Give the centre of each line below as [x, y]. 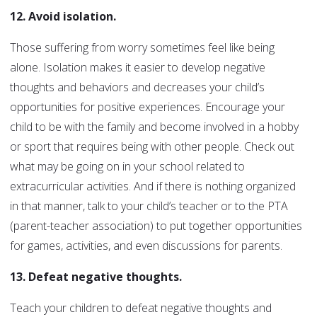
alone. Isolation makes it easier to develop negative [138, 68]
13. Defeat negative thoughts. [96, 277]
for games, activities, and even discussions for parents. [146, 246]
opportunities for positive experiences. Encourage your [148, 107]
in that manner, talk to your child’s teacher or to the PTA [149, 206]
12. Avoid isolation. [64, 17]
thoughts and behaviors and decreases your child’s [137, 87]
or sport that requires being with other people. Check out [152, 147]
